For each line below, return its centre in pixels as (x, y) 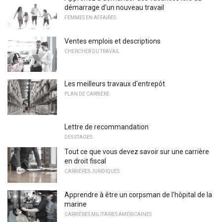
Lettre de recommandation (107, 127)
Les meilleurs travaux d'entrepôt (115, 84)
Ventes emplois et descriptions (112, 41)
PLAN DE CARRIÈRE (87, 94)
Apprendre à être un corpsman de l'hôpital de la (138, 194)
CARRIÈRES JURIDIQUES (92, 171)
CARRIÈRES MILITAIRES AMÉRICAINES (108, 214)
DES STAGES (78, 137)
